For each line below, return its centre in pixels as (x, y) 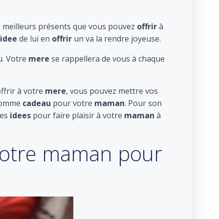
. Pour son (143, 103)
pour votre (72, 103)
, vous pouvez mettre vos (112, 91)
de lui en (34, 39)
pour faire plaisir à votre (77, 115)
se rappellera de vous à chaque (107, 59)
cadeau (36, 103)
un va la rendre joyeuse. (116, 39)
